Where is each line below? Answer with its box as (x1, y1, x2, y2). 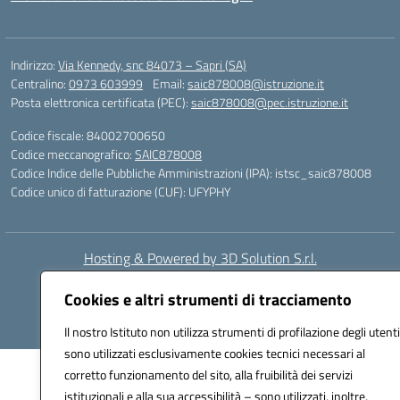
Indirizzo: (11, 55, 58, 74)
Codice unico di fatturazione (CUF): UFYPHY (11, 182, 230, 201)
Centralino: (11, 74, 69, 93)
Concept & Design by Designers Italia (90, 269, 310, 290)
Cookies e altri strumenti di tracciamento (64, 287, 352, 312)
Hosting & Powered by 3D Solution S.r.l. (83, 247, 317, 269)
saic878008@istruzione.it (187, 74, 324, 93)
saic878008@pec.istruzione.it (191, 93, 348, 112)
